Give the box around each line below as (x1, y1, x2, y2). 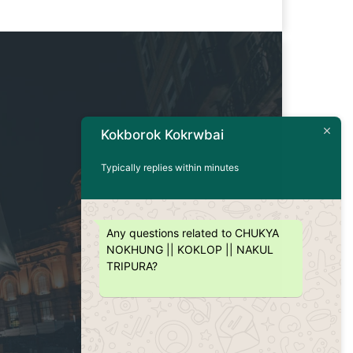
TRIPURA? (106, 258, 158, 273)
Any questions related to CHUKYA (106, 225, 279, 240)
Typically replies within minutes (101, 161, 239, 173)
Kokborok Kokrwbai (101, 126, 224, 143)
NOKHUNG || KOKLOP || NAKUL (106, 242, 273, 256)
